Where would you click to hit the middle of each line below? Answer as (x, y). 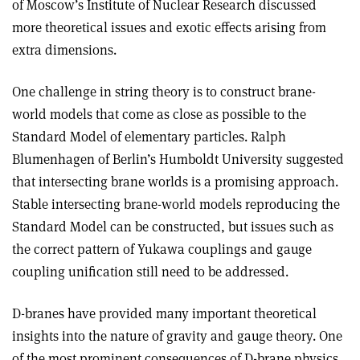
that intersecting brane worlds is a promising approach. (175, 182)
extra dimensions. (64, 50)
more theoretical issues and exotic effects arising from (169, 28)
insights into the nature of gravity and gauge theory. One (177, 336)
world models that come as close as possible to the (159, 115)
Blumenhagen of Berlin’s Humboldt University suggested (178, 160)
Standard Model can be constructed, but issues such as (173, 227)
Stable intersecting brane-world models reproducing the (176, 205)
